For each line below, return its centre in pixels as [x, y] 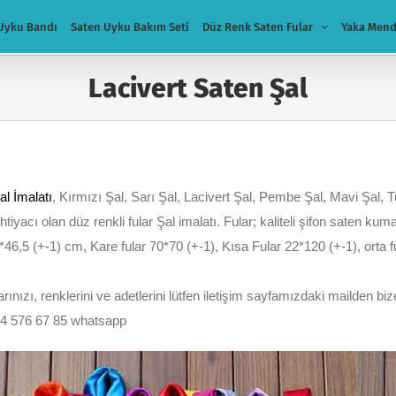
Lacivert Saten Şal [198, 88]
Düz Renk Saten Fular [258, 27]
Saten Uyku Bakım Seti [130, 27]
